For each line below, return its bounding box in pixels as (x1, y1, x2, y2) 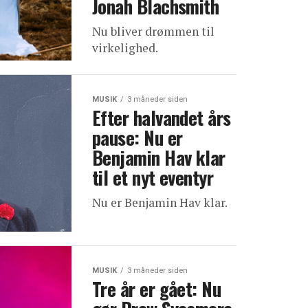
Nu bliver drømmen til (92, 23, 214, 39)
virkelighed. (92, 40, 158, 56)
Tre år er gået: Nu (92, 275, 221, 302)
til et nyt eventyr (92, 164, 214, 191)
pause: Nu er (92, 124, 183, 151)
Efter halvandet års (92, 104, 231, 131)
